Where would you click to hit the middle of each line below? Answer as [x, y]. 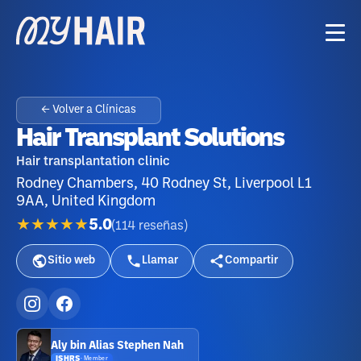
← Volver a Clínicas [89, 110]
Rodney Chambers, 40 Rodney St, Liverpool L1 [164, 184]
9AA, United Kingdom [86, 201]
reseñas [161, 226]
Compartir [251, 261]
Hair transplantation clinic [93, 162]
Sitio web [71, 261]
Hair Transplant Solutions [150, 139]
